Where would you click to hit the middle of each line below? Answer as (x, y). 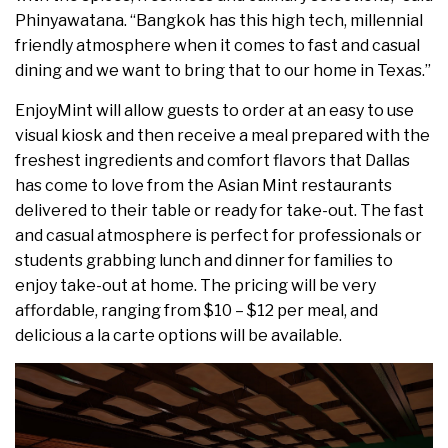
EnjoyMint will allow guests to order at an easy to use (214, 110)
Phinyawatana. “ (75, 20)
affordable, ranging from (109, 310)
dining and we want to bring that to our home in (196, 70)
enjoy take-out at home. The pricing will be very (195, 285)
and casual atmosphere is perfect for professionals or (218, 235)
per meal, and (326, 310)
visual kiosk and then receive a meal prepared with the (222, 135)
